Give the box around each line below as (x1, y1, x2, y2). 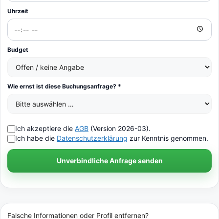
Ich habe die (15, 133, 57, 142)
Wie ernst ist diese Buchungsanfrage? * (7, 82, 121, 90)
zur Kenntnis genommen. (128, 133, 208, 142)
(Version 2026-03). (88, 124, 151, 132)
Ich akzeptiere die (15, 124, 75, 132)
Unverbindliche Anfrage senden (56, 156, 163, 165)
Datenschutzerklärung (57, 133, 128, 142)
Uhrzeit (7, 7, 28, 15)
